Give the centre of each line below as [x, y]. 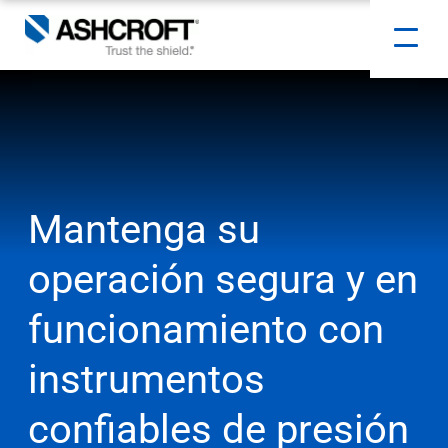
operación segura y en [223, 279]
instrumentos [147, 379]
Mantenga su [144, 229]
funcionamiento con [206, 329]
